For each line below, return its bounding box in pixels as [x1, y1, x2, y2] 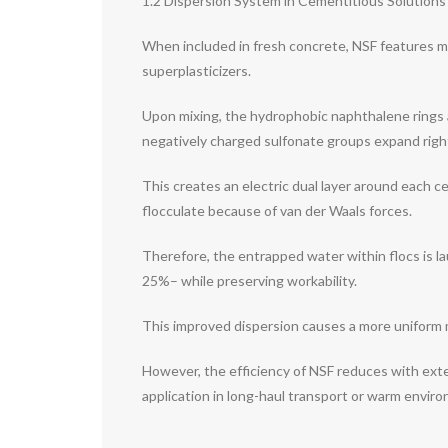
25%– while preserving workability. [142, 272, 357, 290]
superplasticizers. [142, 62, 251, 80]
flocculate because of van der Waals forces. [142, 202, 412, 220]
